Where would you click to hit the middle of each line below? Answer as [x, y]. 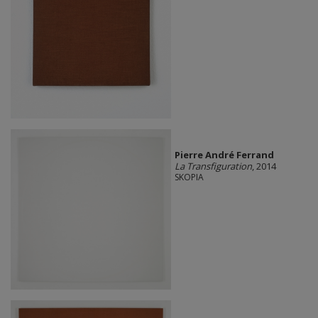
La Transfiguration [213, 166]
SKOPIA [189, 177]
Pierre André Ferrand [224, 155]
